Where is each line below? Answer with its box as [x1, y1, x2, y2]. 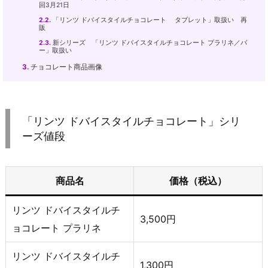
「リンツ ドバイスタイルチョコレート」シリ [22, 115, 240, 128]
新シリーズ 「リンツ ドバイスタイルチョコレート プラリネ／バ [51, 39, 247, 47]
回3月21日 [39, 1, 69, 10]
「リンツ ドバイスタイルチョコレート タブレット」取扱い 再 [51, 16, 247, 25]
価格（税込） [169, 175, 227, 187]
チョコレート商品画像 [29, 63, 102, 72]
